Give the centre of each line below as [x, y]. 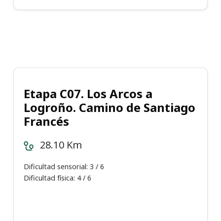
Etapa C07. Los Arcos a [88, 94]
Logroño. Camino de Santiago [110, 108]
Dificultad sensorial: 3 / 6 [64, 167]
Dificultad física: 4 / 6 [57, 178]
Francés [46, 121]
